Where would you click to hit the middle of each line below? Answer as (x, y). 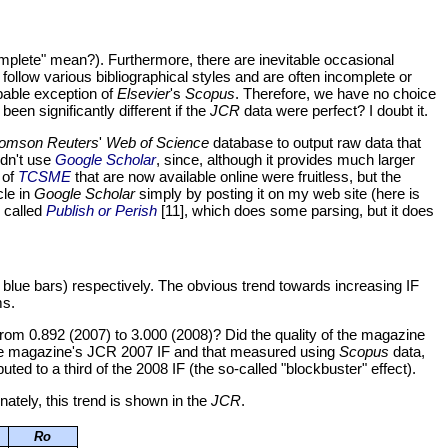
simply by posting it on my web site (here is (277, 194)
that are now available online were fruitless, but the (236, 177)
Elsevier (143, 94)
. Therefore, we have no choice (335, 94)
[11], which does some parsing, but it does (295, 211)
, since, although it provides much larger (285, 160)
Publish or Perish (101, 211)
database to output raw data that (315, 143)
